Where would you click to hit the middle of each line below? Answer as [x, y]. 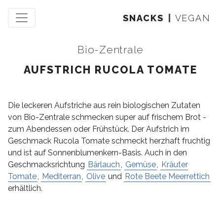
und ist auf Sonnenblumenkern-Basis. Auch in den [97, 153]
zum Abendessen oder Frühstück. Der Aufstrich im [99, 129]
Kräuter [175, 165]
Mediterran [61, 176]
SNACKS [143, 18]
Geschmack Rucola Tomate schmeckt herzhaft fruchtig [109, 141]
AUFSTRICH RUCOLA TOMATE [110, 70]
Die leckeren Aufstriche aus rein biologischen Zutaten [104, 105]
